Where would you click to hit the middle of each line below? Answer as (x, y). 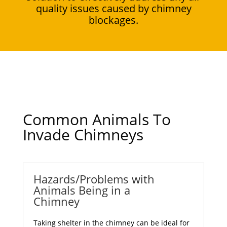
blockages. (113, 20)
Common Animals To (97, 119)
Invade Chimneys (83, 134)
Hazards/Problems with (94, 179)
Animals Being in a (82, 190)
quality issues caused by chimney (113, 8)
